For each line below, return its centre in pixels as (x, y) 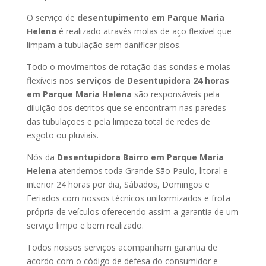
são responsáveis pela (177, 94)
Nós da (42, 157)
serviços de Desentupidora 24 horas (152, 80)
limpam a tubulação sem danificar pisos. (104, 45)
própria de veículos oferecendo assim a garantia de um (132, 212)
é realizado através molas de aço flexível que (145, 31)
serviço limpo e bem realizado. (85, 225)
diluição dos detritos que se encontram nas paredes (126, 108)
